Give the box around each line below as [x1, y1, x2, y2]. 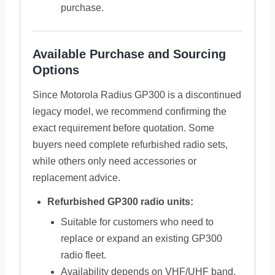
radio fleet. [61, 250, 106, 260]
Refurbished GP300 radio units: [47, 196, 193, 207]
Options [33, 63, 79, 77]
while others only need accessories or [33, 156, 196, 166]
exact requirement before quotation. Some [33, 123, 214, 133]
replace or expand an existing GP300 [61, 233, 222, 244]
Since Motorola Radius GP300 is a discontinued [33, 90, 241, 100]
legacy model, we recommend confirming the [33, 106, 227, 117]
